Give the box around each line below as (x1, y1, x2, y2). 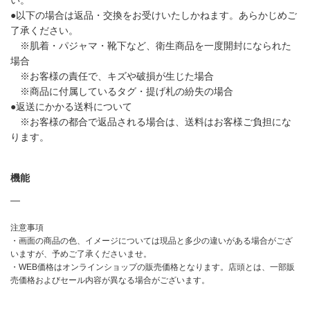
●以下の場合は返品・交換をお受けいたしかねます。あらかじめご (10, 9, 297, 21)
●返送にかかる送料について (10, 100, 132, 112)
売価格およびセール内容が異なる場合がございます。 (10, 275, 210, 285)
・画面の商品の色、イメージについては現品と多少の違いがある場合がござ (10, 235, 293, 246)
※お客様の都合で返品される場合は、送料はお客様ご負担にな (10, 116, 291, 127)
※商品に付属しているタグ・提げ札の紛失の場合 (10, 85, 233, 97)
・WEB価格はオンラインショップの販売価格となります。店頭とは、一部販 (10, 262, 295, 272)
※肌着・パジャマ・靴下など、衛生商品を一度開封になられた (10, 39, 291, 51)
